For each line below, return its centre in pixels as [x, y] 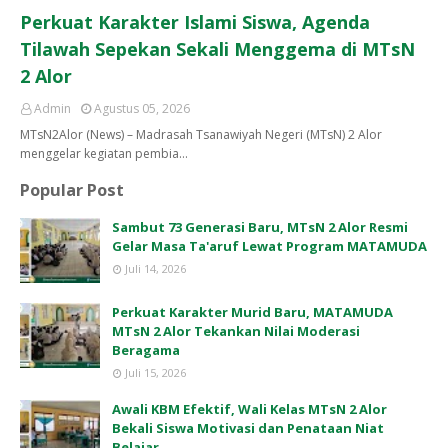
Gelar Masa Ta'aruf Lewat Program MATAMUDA [269, 245]
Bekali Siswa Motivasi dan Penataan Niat [248, 427]
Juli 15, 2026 [155, 372]
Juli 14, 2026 [155, 268]
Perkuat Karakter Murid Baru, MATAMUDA [252, 311]
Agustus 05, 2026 [142, 109]
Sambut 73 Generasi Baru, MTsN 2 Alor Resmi [260, 226]
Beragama [146, 349]
